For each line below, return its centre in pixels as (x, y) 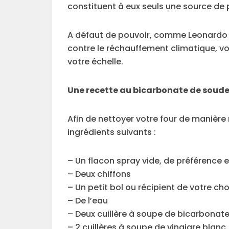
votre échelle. (95, 61)
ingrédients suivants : (112, 132)
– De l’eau (88, 200)
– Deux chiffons (99, 174)
